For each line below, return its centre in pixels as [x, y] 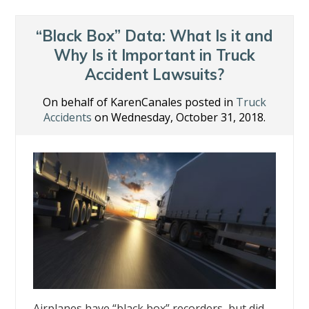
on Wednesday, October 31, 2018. [179, 118]
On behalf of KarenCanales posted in [139, 102]
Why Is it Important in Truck [154, 56]
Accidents [68, 118]
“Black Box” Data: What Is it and [154, 36]
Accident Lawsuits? [154, 75]
